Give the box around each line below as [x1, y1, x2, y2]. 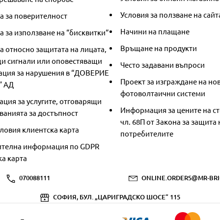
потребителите [120, 129, 173, 138]
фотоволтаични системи [120, 88, 205, 98]
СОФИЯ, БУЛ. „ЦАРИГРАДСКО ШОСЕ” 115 [53, 192, 180, 201]
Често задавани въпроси [120, 60, 205, 69]
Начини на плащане [120, 27, 190, 36]
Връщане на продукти [120, 43, 197, 53]
